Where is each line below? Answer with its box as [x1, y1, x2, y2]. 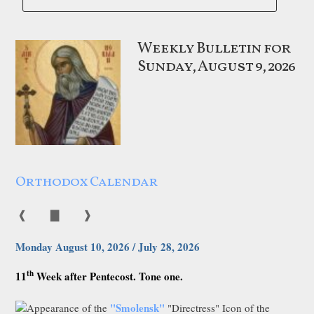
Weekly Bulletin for [137, 37, 292, 60]
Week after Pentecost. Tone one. [34, 268, 184, 285]
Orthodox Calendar [15, 172, 158, 192]
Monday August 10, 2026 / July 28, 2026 [15, 239, 200, 255]
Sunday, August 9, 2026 [137, 55, 296, 78]
